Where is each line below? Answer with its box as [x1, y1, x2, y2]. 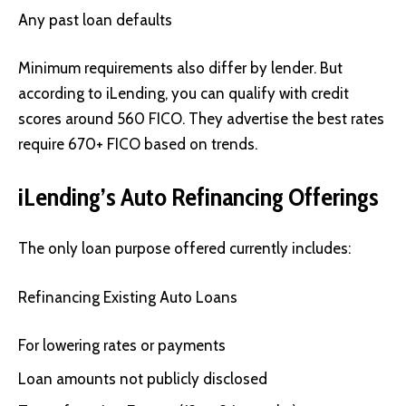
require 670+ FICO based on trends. [18, 135, 257, 154]
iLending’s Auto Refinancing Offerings [18, 180, 379, 212]
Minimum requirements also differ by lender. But [18, 59, 343, 78]
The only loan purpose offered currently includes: [18, 239, 351, 258]
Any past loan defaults [18, 10, 172, 29]
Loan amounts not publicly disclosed [18, 369, 267, 388]
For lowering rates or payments [18, 336, 226, 355]
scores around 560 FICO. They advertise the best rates [18, 110, 384, 129]
